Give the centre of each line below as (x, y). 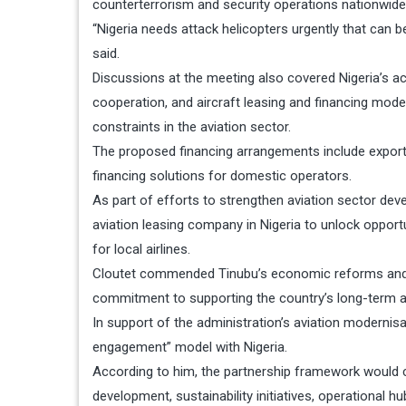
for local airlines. (141, 249)
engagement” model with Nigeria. (190, 347)
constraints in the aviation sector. (192, 126)
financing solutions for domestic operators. (222, 175)
